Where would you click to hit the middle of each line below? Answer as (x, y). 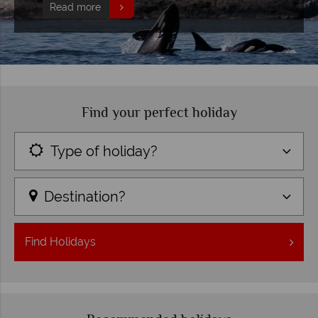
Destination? (85, 196)
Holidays (71, 241)
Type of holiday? (104, 151)
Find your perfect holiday (159, 114)
